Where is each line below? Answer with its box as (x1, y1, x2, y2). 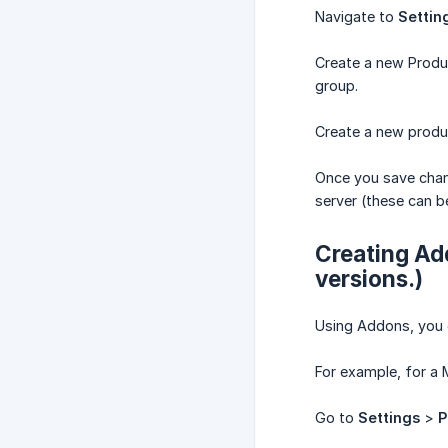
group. (315, 77, 358, 95)
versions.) (315, 265, 423, 293)
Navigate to (315, 8, 398, 26)
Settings (358, 409, 420, 427)
